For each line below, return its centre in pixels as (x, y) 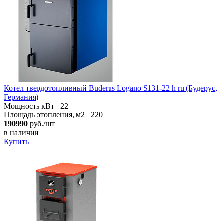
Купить (16, 141)
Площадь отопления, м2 (44, 114)
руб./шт (41, 123)
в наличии (21, 132)
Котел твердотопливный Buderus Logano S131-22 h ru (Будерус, (110, 88)
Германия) (21, 97)
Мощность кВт (29, 106)
